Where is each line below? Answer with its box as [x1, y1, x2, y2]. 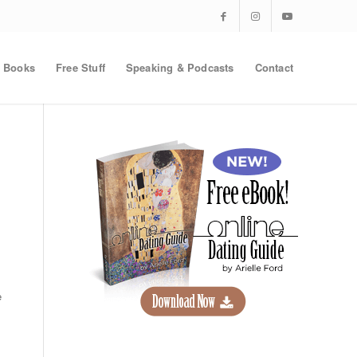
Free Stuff [55, 60, 105, 75]
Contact [254, 60, 293, 75]
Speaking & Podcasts [125, 60, 234, 75]
